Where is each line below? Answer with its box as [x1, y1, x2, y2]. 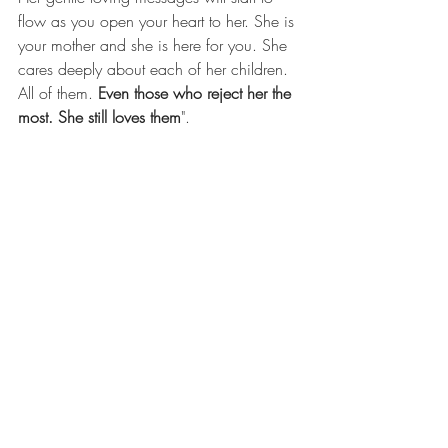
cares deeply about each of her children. [18, 57, 293, 80]
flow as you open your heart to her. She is [18, 9, 299, 32]
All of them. [18, 81, 98, 104]
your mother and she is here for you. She [18, 33, 292, 56]
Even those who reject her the [98, 81, 296, 104]
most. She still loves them [18, 105, 181, 128]
